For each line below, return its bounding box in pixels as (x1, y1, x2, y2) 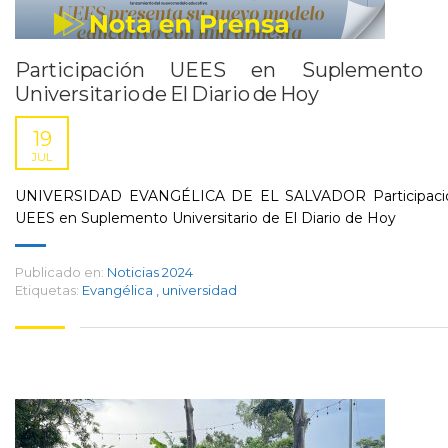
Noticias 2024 (107, 264, 193, 280)
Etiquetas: (15, 282, 79, 298)
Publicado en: (15, 264, 104, 280)
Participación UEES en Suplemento (15, 58, 423, 82)
